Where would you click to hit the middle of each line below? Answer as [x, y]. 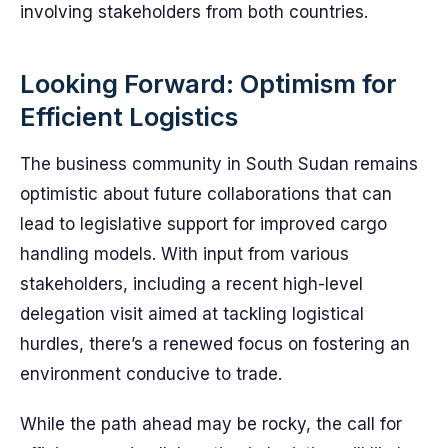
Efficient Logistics [129, 116]
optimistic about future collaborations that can [206, 194]
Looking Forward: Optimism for [208, 83]
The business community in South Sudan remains [219, 164]
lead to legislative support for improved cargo [203, 224]
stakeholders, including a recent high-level [191, 284]
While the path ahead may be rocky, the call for [211, 424]
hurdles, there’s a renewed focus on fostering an [215, 344]
